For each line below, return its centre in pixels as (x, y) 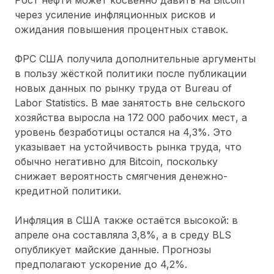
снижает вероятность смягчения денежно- (121, 176)
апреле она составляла (73, 235)
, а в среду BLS (194, 235)
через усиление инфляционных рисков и (115, 14)
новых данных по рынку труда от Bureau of (123, 88)
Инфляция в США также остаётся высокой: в (126, 220)
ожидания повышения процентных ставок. (121, 29)
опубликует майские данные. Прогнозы (113, 249)
